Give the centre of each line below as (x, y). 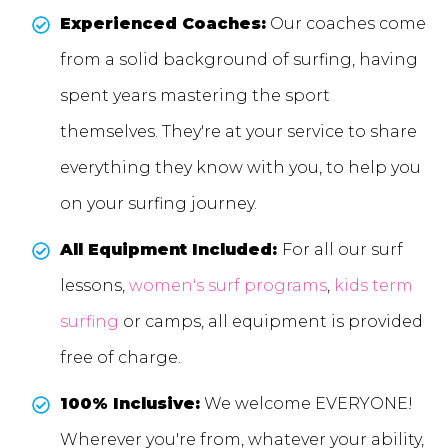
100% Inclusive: (130, 404)
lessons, (94, 286)
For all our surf (342, 250)
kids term (373, 286)
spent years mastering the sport (195, 96)
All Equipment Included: (171, 250)
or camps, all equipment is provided (271, 322)
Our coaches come (346, 24)
